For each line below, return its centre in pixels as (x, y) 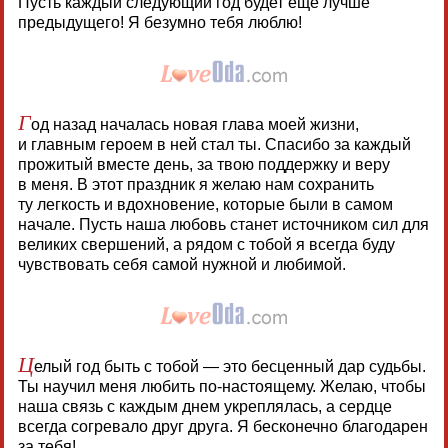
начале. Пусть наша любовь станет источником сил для (223, 225)
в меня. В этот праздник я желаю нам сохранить (195, 185)
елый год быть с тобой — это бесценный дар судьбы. (229, 367)
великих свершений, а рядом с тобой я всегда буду (206, 245)
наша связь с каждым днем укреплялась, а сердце (204, 407)
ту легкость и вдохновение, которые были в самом (205, 205)
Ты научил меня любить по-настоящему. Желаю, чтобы (221, 387)
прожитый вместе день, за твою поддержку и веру (203, 165)
